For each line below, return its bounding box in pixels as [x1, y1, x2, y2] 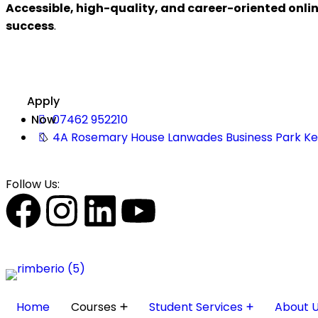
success [6, 18, 54, 34]
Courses [71, 299, 116, 315]
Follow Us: [6, 176, 60, 192]
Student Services [148, 299, 243, 315]
